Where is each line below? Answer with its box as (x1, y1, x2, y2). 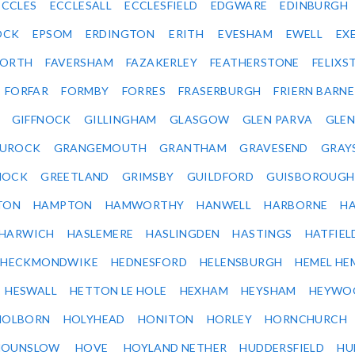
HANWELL (197, 198, 252, 212)
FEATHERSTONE (210, 55, 300, 70)
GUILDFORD (186, 170, 254, 184)
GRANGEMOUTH (53, 141, 147, 155)
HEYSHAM (241, 284, 296, 298)
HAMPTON (33, 198, 93, 212)
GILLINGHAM (83, 113, 157, 127)
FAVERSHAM (45, 55, 114, 70)
